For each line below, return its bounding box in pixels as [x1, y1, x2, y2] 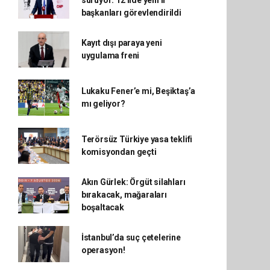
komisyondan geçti [81, 147, 157, 157]
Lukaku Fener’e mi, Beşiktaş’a [81, 86, 196, 96]
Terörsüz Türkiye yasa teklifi [81, 134, 193, 144]
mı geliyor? [81, 99, 125, 108]
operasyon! [81, 245, 125, 255]
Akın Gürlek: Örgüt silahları [81, 177, 186, 187]
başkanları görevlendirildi [81, 8, 181, 17]
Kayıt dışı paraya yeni [81, 38, 162, 48]
